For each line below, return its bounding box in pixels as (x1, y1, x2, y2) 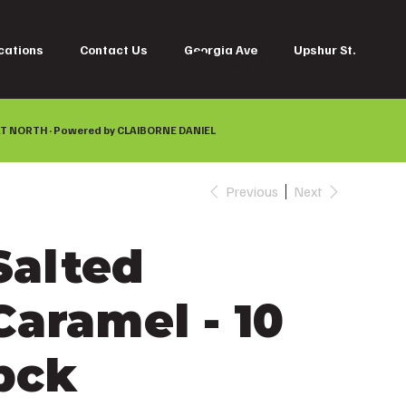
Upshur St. (294, 41, 357, 57)
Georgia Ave (184, 41, 258, 57)
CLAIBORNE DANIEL (117, 123, 217, 138)
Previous (225, 182, 278, 201)
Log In (226, 53, 264, 72)
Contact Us (80, 41, 149, 57)
